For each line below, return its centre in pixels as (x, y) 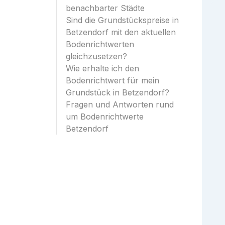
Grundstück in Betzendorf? (118, 92)
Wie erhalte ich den (102, 68)
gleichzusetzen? (96, 56)
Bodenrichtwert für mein (113, 80)
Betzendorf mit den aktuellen (121, 32)
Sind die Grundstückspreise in (122, 20)
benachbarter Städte (105, 8)
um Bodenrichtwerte (105, 117)
